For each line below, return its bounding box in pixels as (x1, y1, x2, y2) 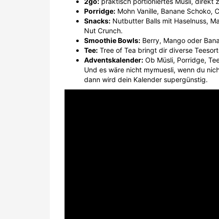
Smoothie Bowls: (84, 36, 140, 44)
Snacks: (84, 17, 110, 25)
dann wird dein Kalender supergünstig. (84, 75, 210, 84)
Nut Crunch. (84, 26, 123, 35)
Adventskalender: (84, 56, 143, 64)
